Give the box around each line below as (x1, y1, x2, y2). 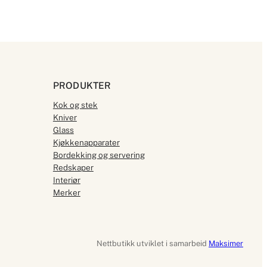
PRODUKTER (52, 79, 111, 91)
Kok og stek (52, 100, 98, 110)
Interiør (52, 175, 80, 185)
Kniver (52, 112, 77, 122)
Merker (52, 187, 80, 197)
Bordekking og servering (52, 150, 145, 160)
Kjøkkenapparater (52, 137, 120, 147)
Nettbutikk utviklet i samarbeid (97, 239, 209, 249)
